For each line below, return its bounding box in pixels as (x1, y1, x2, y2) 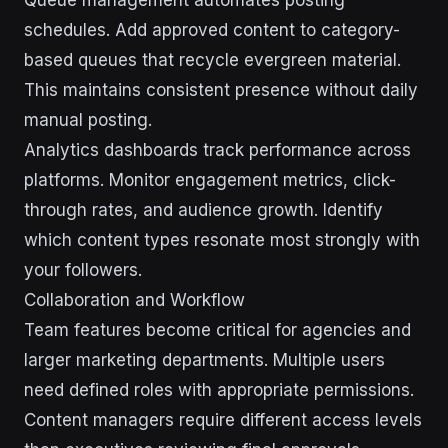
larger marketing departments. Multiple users (24, 350, 385, 370)
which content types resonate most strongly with (24, 230, 420, 250)
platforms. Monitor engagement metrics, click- (24, 170, 396, 190)
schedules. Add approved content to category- (24, 20, 400, 40)
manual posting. (24, 110, 152, 130)
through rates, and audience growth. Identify (24, 200, 383, 220)
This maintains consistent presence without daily (24, 80, 418, 100)
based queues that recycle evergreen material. (24, 50, 401, 70)
